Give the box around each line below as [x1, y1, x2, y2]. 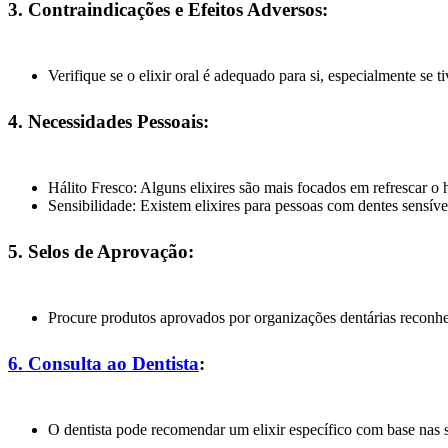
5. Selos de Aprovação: [8, 240, 194, 262]
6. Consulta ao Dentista [8, 352, 199, 374]
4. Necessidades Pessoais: [8, 110, 209, 132]
